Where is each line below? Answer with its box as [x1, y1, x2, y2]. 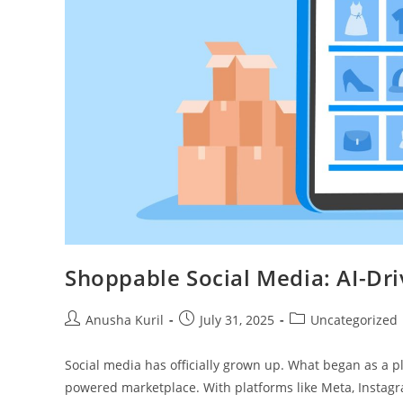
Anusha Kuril [85, 311, 164, 329]
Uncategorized [310, 311, 398, 329]
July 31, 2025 [200, 311, 274, 329]
